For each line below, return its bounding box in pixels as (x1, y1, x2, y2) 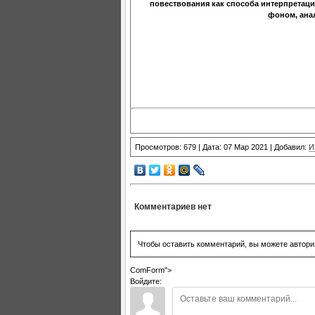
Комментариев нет (134, 201, 212, 212)
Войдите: (130, 276, 162, 285)
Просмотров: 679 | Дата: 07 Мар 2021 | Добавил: (135, 143, 309, 151)
